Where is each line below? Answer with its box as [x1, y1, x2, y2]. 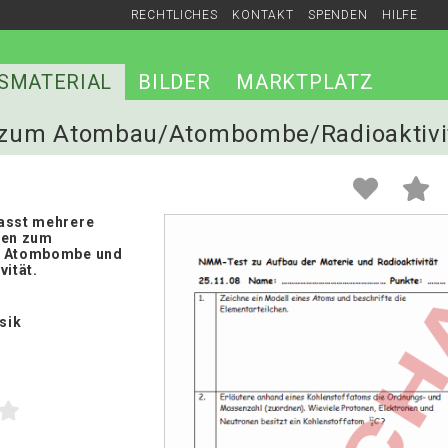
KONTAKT [232, 8, 294, 22]
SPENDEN [308, 8, 368, 22]
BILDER [138, 70, 211, 94]
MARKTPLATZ [236, 70, 374, 94]
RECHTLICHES [130, 8, 218, 22]
